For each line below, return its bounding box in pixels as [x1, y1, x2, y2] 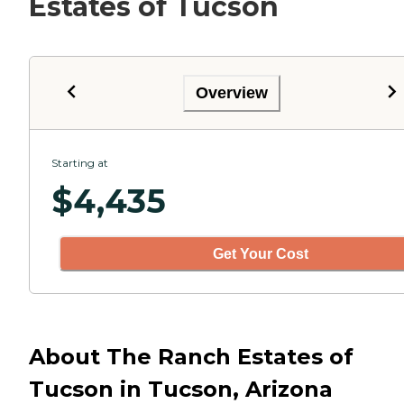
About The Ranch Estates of [29, 343, 353, 370]
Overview [196, 83, 268, 102]
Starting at [51, 156, 108, 170]
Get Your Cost [213, 245, 308, 262]
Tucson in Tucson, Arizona [29, 375, 333, 402]
